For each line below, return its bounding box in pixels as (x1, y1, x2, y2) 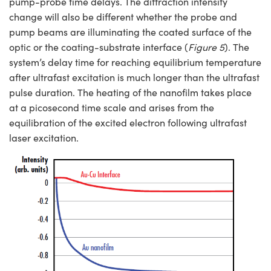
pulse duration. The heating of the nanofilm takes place (9, 85, 252, 99)
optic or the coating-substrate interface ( (9, 40, 188, 53)
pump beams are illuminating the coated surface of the (9, 25, 252, 38)
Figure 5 (188, 40, 224, 53)
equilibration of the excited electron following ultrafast (9, 116, 247, 129)
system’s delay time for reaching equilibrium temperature (9, 55, 261, 68)
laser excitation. (9, 131, 79, 144)
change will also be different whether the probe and (9, 10, 237, 23)
